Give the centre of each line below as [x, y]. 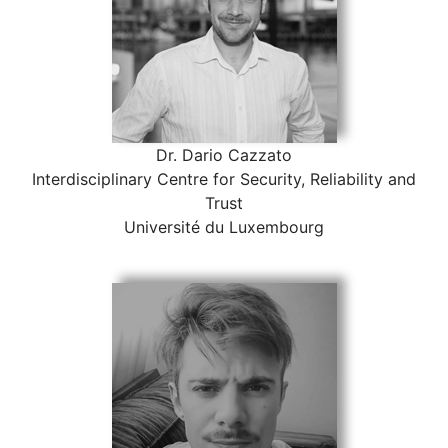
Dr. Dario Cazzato [224, 155]
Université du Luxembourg [224, 227]
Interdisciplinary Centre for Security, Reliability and [224, 179]
